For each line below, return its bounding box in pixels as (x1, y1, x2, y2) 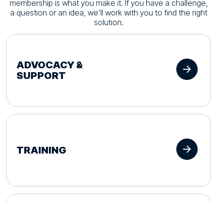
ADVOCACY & (16, 59, 83, 71)
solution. (93, 17, 124, 28)
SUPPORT (16, 70, 66, 82)
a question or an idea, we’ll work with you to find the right (10, 8, 207, 18)
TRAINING (16, 144, 67, 156)
